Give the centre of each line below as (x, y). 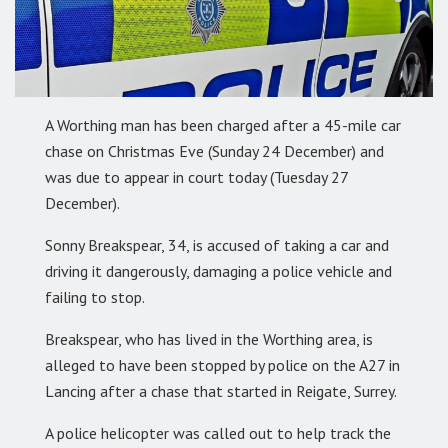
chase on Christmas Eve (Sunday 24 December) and (214, 150)
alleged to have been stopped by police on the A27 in (222, 364)
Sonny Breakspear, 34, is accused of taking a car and (217, 244)
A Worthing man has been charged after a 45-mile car (223, 124)
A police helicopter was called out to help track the (218, 432)
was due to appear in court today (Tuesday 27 (196, 176)
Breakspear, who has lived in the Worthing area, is (209, 338)
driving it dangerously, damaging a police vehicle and (218, 270)
